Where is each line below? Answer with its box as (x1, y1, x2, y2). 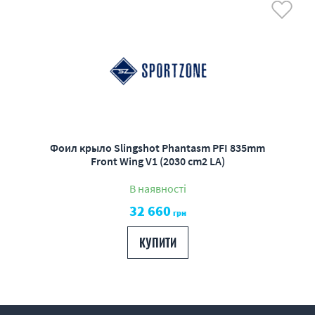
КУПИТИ (139, 234, 176, 251)
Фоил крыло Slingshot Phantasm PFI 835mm (50, 141, 265, 155)
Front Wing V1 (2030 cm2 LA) (90, 154, 225, 168)
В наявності (129, 181, 186, 195)
